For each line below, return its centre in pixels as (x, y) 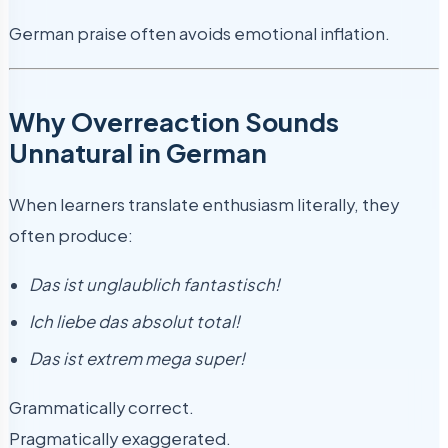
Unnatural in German (138, 152)
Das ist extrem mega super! (137, 358)
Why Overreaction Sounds (174, 121)
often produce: (71, 235)
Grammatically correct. (101, 407)
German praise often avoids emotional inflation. (199, 34)
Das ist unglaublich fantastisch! (154, 285)
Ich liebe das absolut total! (134, 321)
